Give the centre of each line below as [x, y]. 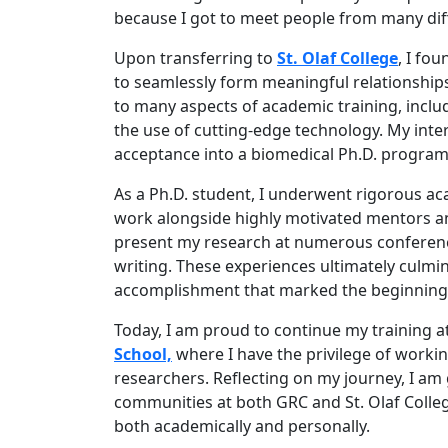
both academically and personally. [242, 426]
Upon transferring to [195, 58]
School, [143, 354]
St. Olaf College [337, 58]
